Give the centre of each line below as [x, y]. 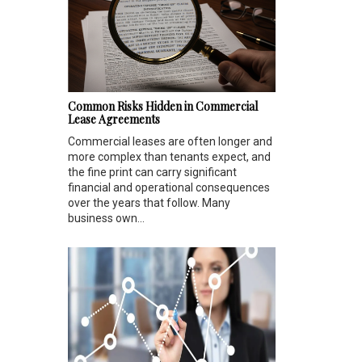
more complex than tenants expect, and [169, 157]
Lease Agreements [114, 120]
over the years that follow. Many [149, 203]
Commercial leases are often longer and [170, 142]
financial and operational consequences [169, 188]
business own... [106, 219]
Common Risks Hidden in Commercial [163, 107]
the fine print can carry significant [152, 173]
